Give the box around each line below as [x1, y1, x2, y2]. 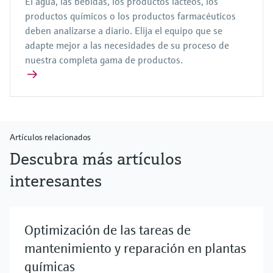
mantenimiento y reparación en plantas [24, 240, 246, 257]
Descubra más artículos [10, 148, 182, 170]
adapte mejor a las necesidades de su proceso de [25, 39, 229, 52]
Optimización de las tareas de [24, 222, 191, 239]
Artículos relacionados [10, 132, 91, 143]
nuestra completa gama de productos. [25, 54, 183, 66]
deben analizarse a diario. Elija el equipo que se [25, 24, 222, 37]
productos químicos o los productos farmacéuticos [25, 10, 236, 23]
